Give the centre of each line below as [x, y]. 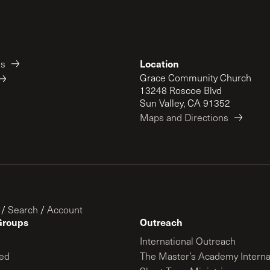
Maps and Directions [184, 117]
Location [159, 63]
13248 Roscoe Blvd [181, 90]
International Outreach [188, 241]
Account [65, 209]
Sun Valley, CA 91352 [185, 103]
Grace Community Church [196, 77]
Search [23, 209]
